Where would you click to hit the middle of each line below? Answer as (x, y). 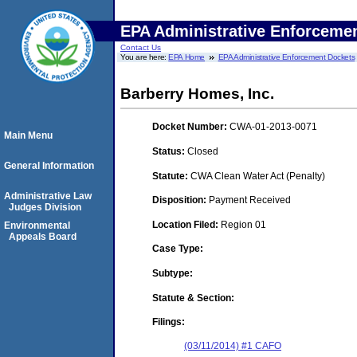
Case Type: (178, 249)
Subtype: (173, 273)
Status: (170, 151)
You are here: (145, 57)
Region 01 (243, 224)
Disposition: (180, 200)
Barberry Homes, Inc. (197, 94)
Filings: (169, 322)
